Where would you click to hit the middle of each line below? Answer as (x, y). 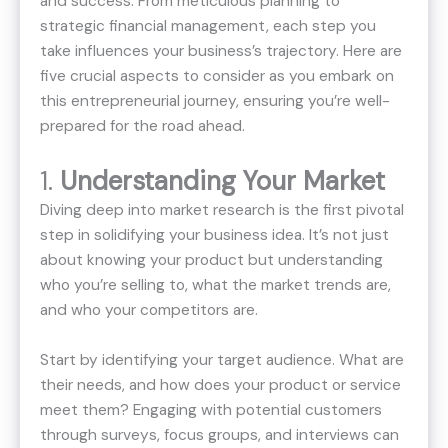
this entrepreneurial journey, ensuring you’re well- (215, 101)
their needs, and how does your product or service (220, 384)
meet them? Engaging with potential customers (211, 409)
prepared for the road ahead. (142, 126)
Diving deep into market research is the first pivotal (222, 209)
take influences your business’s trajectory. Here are (221, 51)
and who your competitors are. (149, 309)
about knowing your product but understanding (211, 259)
